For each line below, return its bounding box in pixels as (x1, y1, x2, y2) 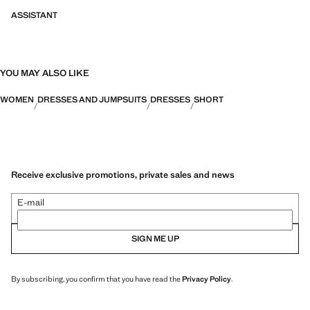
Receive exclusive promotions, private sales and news (11, 168, 235, 181)
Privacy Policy (182, 273, 231, 284)
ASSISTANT (11, 10, 57, 21)
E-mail (17, 196, 44, 208)
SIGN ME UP (131, 232, 179, 244)
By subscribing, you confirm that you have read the (11, 273, 182, 284)
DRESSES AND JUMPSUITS (37, 94, 147, 105)
